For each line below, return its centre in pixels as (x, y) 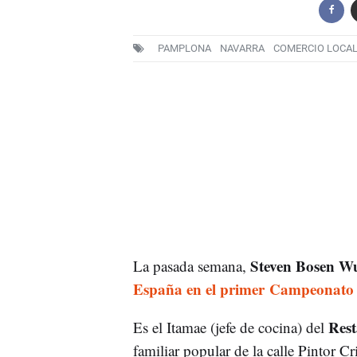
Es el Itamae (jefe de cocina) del (230, 327)
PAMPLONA (184, 49)
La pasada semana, (191, 265)
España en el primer (198, 288)
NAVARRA (242, 49)
